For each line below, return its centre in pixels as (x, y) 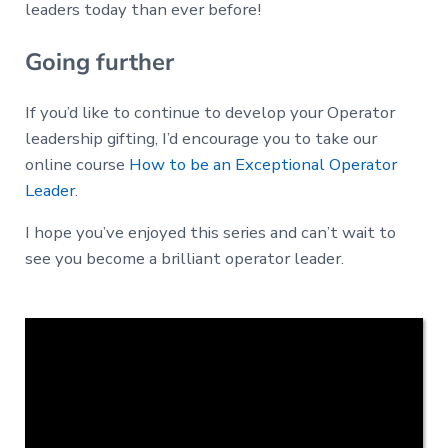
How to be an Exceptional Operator (262, 165)
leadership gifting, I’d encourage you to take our (200, 139)
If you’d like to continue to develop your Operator (209, 113)
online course (76, 165)
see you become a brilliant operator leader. (184, 259)
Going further (99, 61)
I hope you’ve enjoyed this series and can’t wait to (210, 233)
